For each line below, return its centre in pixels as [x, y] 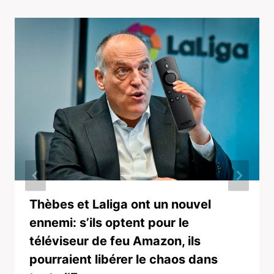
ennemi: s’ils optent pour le [109, 223]
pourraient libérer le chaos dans [124, 260]
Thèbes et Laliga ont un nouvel [120, 205]
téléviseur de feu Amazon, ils [115, 241]
